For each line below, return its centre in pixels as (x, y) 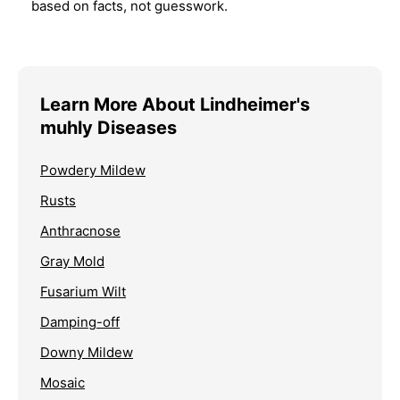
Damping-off (80, 321)
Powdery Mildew (93, 170)
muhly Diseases (108, 127)
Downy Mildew (87, 352)
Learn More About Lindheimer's (175, 104)
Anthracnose (80, 230)
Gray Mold (72, 261)
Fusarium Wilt (83, 291)
